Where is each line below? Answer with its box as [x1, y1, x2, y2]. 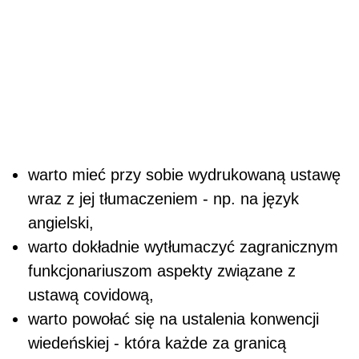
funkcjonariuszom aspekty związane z [28, 262, 296, 280]
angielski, [28, 214, 94, 232]
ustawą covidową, [28, 286, 154, 305]
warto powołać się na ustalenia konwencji [28, 310, 319, 329]
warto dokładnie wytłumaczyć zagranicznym [28, 238, 338, 256]
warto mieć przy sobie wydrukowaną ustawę [28, 166, 341, 184]
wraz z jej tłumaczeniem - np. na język [28, 190, 299, 208]
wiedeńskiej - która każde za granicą [28, 334, 286, 353]
